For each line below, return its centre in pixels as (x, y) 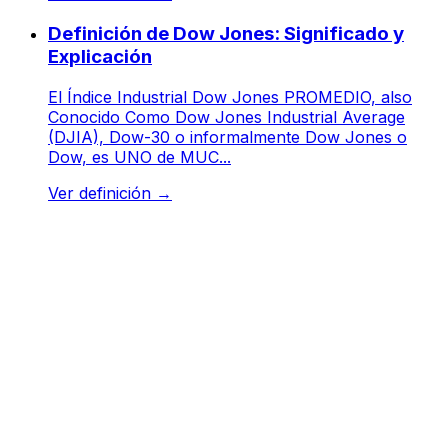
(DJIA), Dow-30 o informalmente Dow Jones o (227, 136)
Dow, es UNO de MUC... (139, 156)
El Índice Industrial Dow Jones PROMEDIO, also (230, 96)
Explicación (100, 57)
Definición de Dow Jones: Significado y (226, 34)
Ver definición (102, 192)
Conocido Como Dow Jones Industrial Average (226, 116)
